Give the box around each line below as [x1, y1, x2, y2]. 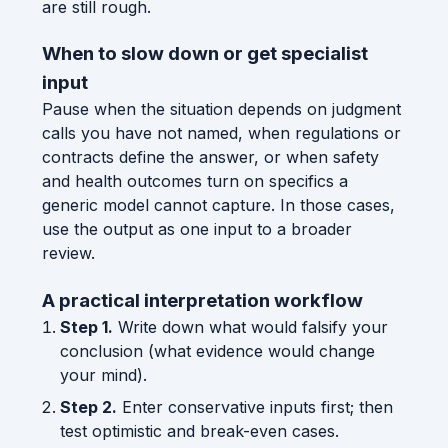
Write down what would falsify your [112, 316, 388, 337]
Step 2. [59, 396, 117, 417]
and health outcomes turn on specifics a [42, 171, 348, 192]
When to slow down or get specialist [42, 42, 368, 66]
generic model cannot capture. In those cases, [42, 195, 395, 216]
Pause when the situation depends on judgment [42, 99, 401, 120]
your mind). [59, 364, 147, 385]
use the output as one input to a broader [42, 219, 352, 240]
